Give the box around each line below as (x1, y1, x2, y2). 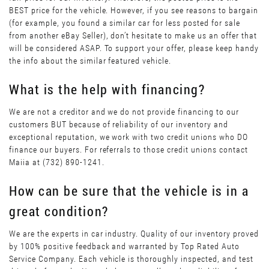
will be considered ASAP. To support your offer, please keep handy (9, 43, 259, 53)
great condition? (9, 202, 109, 220)
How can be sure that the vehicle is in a (9, 182, 249, 200)
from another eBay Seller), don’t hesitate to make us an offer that (9, 31, 257, 41)
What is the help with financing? (9, 80, 205, 98)
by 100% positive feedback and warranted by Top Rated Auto (9, 241, 240, 252)
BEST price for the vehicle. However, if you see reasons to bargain (9, 5, 258, 16)
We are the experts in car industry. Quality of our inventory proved (9, 229, 259, 239)
